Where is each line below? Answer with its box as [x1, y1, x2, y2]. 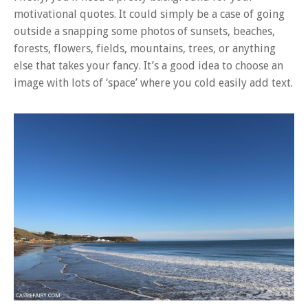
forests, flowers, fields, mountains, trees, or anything [14, 42, 276, 56]
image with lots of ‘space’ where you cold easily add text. [14, 76, 293, 90]
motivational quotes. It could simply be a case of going [14, 8, 285, 21]
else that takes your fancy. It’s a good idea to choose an [14, 59, 283, 73]
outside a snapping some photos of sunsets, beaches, [14, 25, 275, 38]
